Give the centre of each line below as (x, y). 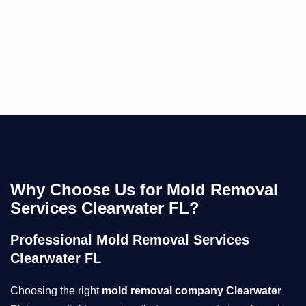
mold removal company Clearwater (192, 290)
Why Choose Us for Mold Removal (144, 189)
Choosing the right (56, 290)
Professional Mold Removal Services (130, 239)
